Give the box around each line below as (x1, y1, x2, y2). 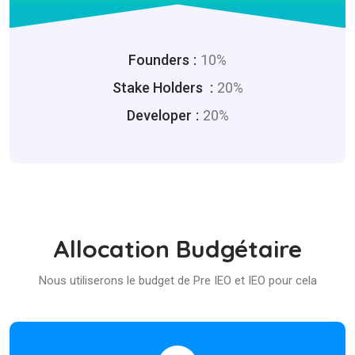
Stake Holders (112, 79, 206, 97)
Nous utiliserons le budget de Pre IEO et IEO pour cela (38, 273, 317, 288)
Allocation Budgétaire (53, 234, 302, 265)
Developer (126, 107, 192, 124)
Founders (128, 52, 189, 69)
